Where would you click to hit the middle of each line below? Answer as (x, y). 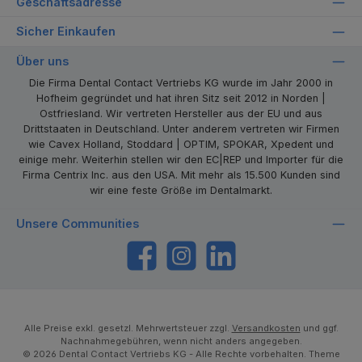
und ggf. (319, 328)
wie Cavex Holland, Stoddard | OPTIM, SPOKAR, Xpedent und (181, 145)
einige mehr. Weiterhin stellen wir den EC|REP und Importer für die (181, 160)
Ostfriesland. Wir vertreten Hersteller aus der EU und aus (181, 114)
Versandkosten (266, 328)
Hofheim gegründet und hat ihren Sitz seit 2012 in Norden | (181, 99)
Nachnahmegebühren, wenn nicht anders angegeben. (181, 341)
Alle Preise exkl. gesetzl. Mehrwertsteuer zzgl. (128, 328)
